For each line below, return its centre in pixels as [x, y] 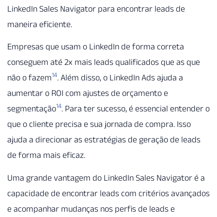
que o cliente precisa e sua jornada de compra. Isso [99, 124]
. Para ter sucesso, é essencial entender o [136, 109]
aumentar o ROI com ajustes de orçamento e [88, 93]
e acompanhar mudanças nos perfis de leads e [91, 209]
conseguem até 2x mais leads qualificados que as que [104, 62]
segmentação [32, 109]
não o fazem [30, 78]
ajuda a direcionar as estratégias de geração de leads [104, 140]
